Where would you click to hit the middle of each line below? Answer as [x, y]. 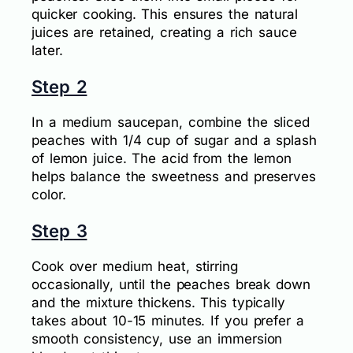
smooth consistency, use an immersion [157, 339]
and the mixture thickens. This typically [158, 303]
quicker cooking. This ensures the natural [165, 15]
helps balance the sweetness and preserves [174, 177]
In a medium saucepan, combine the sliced [171, 123]
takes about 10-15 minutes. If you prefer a [168, 321]
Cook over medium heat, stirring [135, 267]
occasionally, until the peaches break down [171, 285]
